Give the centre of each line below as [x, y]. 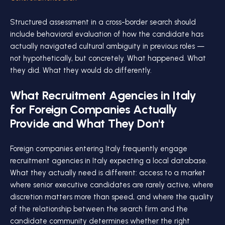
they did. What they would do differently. [81, 70]
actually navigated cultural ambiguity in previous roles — [107, 46]
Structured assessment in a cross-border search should [103, 22]
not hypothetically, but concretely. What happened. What [108, 58]
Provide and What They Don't [87, 123]
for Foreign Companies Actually [94, 109]
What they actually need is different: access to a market [108, 173]
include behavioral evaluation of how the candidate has [107, 34]
